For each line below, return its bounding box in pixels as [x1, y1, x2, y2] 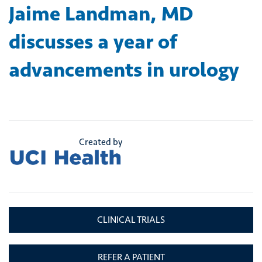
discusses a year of [9, 29, 177, 54]
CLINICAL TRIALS [97, 214, 165, 226]
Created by [79, 136, 122, 147]
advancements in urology [9, 57, 239, 82]
